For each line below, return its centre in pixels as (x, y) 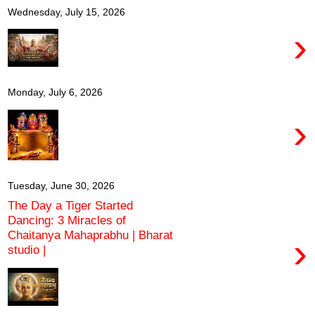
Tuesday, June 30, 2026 (61, 185)
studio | (27, 250)
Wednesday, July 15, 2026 (66, 12)
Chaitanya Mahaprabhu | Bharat (90, 235)
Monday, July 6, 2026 (55, 92)
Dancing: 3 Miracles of (67, 220)
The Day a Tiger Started (70, 206)
